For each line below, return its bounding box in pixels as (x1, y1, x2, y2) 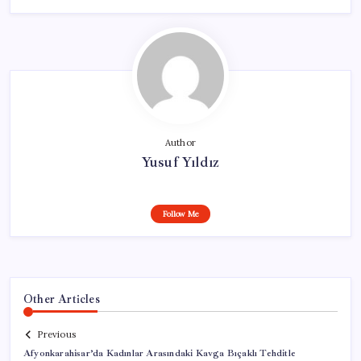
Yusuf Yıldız (141, 152, 220, 171)
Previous (37, 329, 76, 341)
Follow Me (162, 208, 199, 219)
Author (164, 136, 197, 148)
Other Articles (23, 291, 100, 306)
